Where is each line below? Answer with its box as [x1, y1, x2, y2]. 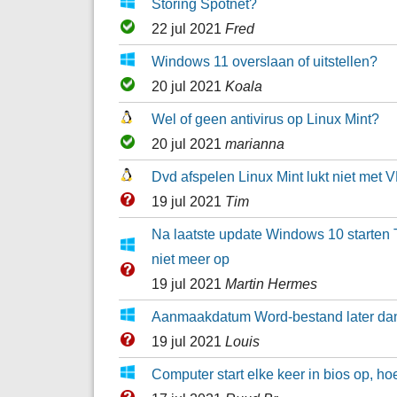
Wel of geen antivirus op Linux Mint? [151, 110, 379, 127]
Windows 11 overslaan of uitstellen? [151, 52, 378, 69]
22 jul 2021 [151, 19, 225, 36]
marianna [224, 135, 284, 152]
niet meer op [151, 250, 230, 267]
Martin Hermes [224, 275, 317, 292]
